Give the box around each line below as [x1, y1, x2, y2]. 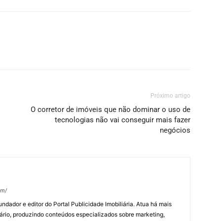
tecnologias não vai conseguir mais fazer [55, 115, 190, 124]
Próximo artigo [150, 92, 190, 99]
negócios [160, 126, 190, 135]
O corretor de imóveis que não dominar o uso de [31, 105, 190, 114]
